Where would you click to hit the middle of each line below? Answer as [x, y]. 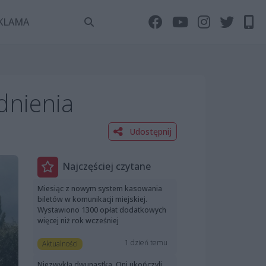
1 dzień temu [146, 243]
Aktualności [60, 243]
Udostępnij [149, 131]
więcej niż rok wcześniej [78, 220]
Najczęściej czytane [107, 167]
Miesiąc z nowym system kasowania [100, 188]
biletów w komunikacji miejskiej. [92, 199]
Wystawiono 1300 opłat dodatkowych [102, 210]
